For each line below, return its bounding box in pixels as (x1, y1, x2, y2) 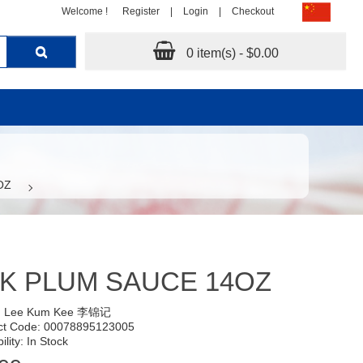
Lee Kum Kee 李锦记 (3, 305, 111, 319)
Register (122, 6, 160, 18)
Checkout (232, 6, 274, 18)
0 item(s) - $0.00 (186, 46, 279, 60)
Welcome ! (62, 6, 108, 18)
